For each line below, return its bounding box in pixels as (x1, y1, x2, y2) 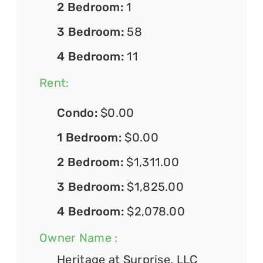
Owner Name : (39, 231, 118, 245)
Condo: (57, 106, 101, 120)
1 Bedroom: (57, 130, 125, 145)
